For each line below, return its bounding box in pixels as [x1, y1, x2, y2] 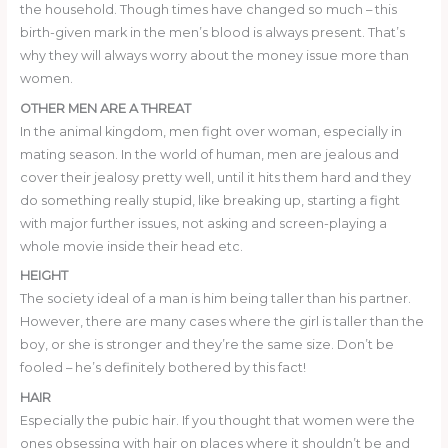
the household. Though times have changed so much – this [19, 2, 397, 18]
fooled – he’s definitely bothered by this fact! [19, 360, 306, 376]
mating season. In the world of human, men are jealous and [19, 146, 399, 162]
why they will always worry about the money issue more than [19, 48, 409, 64]
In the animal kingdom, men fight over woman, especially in [19, 123, 402, 139]
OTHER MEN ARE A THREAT [19, 100, 191, 116]
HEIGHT [19, 268, 68, 284]
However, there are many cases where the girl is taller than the [19, 314, 424, 330]
